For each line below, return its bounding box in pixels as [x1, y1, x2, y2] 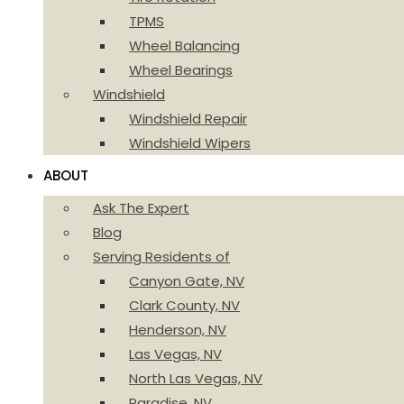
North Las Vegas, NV [129, 369, 262, 388]
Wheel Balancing [129, 36, 240, 55]
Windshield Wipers [129, 133, 251, 152]
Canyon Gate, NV [129, 271, 244, 290]
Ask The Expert [93, 198, 189, 217]
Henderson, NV [129, 320, 226, 339]
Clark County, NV [129, 296, 240, 315]
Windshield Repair [129, 109, 247, 128]
